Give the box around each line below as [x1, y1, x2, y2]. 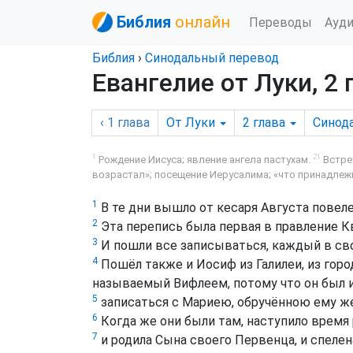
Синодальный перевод [145, 50, 279, 65]
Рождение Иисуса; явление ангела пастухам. [96, 154, 313, 166]
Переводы [249, 14, 312, 30]
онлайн [175, 13, 230, 32]
